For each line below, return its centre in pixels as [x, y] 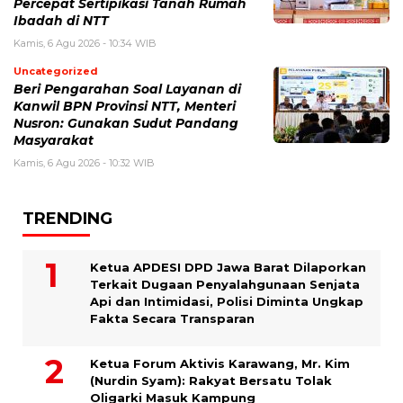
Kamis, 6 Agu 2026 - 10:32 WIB [84, 163]
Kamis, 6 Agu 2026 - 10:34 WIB [85, 44]
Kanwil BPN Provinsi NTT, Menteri [125, 107]
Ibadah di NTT [61, 21]
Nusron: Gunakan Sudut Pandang [126, 124]
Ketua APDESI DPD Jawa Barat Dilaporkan [228, 268]
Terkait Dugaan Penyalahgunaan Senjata [225, 285]
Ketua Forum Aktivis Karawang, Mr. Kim [220, 364]
